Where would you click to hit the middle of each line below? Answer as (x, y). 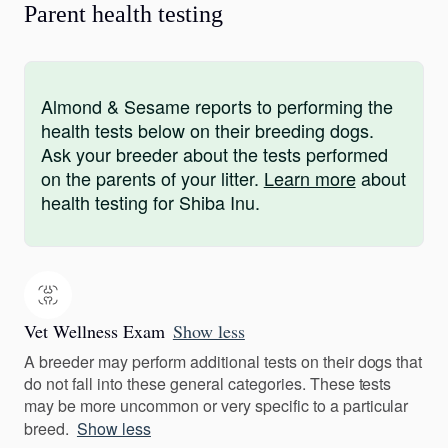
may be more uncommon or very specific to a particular (216, 406)
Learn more (309, 178)
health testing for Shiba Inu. (150, 202)
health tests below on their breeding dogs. (207, 130)
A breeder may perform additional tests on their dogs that (223, 362)
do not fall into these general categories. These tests (208, 384)
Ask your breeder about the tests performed (214, 154)
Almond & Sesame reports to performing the (217, 106)
